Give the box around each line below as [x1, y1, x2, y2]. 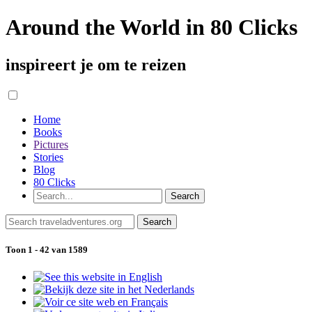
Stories [33, 150, 63, 163]
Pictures [33, 138, 68, 150]
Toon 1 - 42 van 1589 [6, 244, 88, 255]
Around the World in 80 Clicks [6, 15, 297, 40]
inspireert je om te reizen [6, 55, 186, 74]
